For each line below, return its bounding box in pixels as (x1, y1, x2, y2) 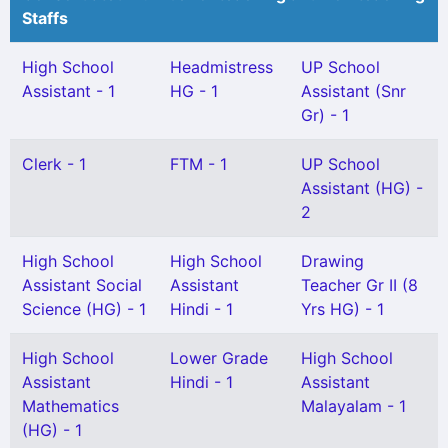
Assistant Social (22, 275, 142, 295)
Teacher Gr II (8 (301, 275, 418, 295)
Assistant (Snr (301, 81, 406, 101)
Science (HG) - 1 (22, 299, 146, 319)
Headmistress (170, 57, 273, 77)
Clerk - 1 (22, 154, 86, 174)
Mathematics (22, 396, 119, 416)
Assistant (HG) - (301, 178, 423, 198)
